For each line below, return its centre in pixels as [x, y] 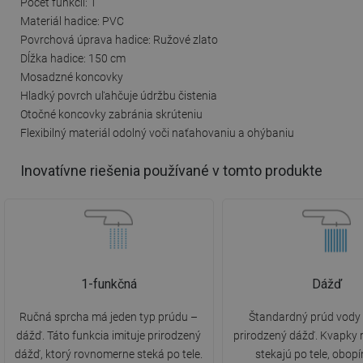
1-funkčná [109, 284]
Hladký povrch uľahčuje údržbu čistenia [119, 95]
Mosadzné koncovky [72, 77]
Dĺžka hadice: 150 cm [73, 58]
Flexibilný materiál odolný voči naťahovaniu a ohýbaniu [157, 132]
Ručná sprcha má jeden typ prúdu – [109, 317]
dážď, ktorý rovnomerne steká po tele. [109, 354]
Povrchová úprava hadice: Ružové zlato [119, 39]
